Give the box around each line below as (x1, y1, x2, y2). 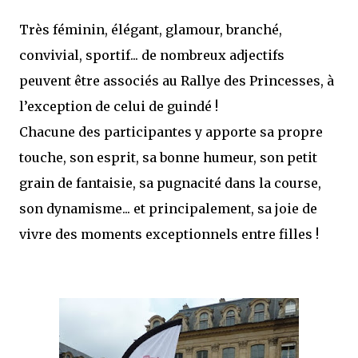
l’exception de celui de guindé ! (19, 97, 218, 114)
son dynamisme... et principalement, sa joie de (19, 200, 317, 217)
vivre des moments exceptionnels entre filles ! (19, 225, 319, 242)
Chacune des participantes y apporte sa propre (19, 123, 323, 140)
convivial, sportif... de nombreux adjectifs (19, 46, 284, 63)
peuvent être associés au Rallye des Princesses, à (19, 72, 334, 89)
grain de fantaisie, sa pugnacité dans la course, (19, 174, 321, 191)
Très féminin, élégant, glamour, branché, (19, 21, 282, 38)
